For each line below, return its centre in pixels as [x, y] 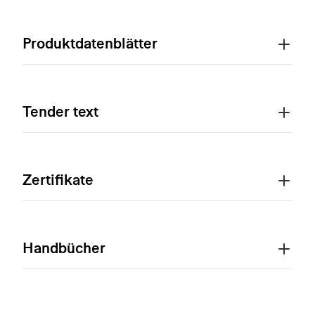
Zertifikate [58, 179]
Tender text [60, 111]
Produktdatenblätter [90, 43]
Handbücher [64, 247]
